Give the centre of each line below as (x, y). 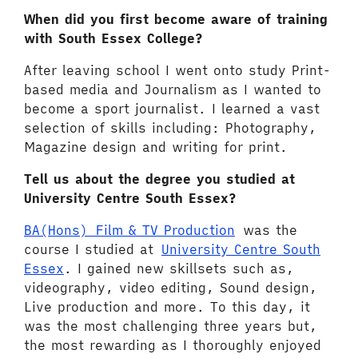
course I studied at (93, 249)
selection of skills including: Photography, (170, 128)
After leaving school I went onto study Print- (177, 70)
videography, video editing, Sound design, (171, 288)
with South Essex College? (113, 38)
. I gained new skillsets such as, (179, 268)
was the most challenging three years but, (171, 326)
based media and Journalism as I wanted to (173, 89)
